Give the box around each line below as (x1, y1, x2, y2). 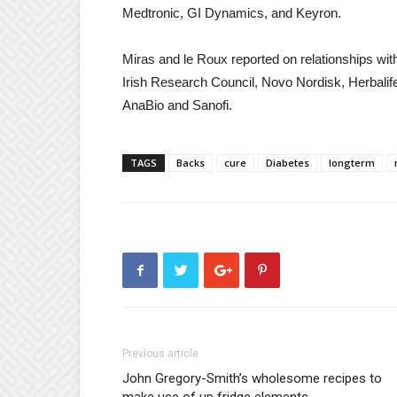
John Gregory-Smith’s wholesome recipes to (122, 370, 382, 386)
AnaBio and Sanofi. (122, 97, 232, 113)
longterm (329, 156, 375, 169)
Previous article (122, 347, 198, 360)
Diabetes (266, 156, 309, 169)
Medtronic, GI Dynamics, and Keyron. (122, 5, 341, 20)
